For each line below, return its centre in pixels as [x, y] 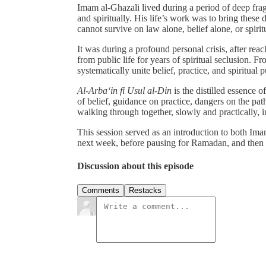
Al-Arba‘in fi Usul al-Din [124, 90]
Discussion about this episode [135, 166]
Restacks [145, 191]
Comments [101, 191]
